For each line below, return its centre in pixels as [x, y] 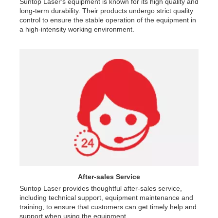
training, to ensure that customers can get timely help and [108, 207]
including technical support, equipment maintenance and [106, 197]
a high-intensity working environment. [77, 29]
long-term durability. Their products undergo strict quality [106, 10]
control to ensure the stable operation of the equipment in [108, 20]
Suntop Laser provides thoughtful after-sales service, [101, 188]
